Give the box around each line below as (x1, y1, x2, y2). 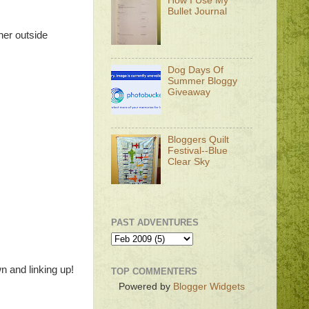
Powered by (119, 281, 173, 292)
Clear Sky (168, 156, 210, 167)
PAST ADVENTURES (111, 217, 199, 228)
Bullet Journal (168, 6, 228, 17)
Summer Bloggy (168, 76, 238, 87)
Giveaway (168, 87, 211, 98)
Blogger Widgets (173, 281, 245, 292)
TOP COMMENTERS (111, 266, 197, 277)
